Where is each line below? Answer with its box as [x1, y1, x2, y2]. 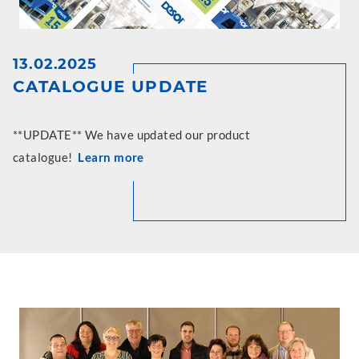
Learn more [78, 150, 144, 164]
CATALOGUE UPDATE [13, 77, 208, 96]
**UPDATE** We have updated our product [13, 127, 251, 142]
